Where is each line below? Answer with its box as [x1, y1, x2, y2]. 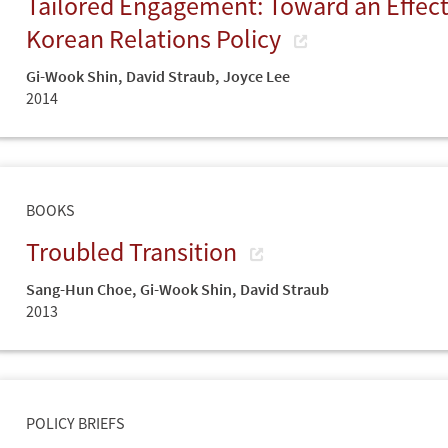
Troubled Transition [26, 234, 242, 268]
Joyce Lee [223, 65, 290, 86]
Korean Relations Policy [26, 21, 286, 55]
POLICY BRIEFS [26, 412, 125, 433]
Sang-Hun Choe [26, 278, 132, 299]
